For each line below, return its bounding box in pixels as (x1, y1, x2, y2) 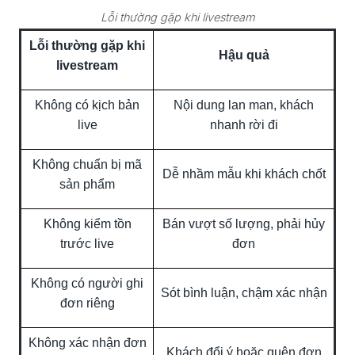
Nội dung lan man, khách (174, 97, 314, 112)
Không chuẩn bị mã (32, 157, 142, 171)
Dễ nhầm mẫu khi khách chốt (162, 166, 326, 181)
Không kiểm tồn (43, 216, 132, 231)
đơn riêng (59, 296, 115, 310)
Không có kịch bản (35, 97, 139, 112)
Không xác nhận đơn (28, 335, 147, 349)
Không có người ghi (31, 276, 143, 290)
